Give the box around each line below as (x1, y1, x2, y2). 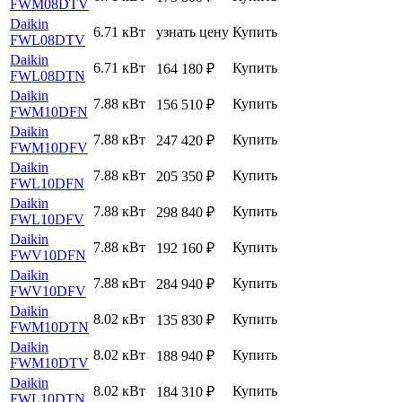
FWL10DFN (10, 175, 84, 191)
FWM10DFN (10, 103, 88, 119)
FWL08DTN (10, 67, 85, 83)
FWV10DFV (10, 283, 86, 299)
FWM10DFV (10, 139, 88, 155)
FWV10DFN (10, 247, 86, 263)
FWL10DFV (10, 211, 84, 227)
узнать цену (156, 23, 229, 39)
